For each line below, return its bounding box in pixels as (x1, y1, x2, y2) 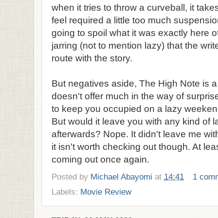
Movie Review (80, 186, 131, 197)
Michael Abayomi (91, 171, 152, 182)
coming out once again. (52, 154, 149, 164)
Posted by (52, 171, 91, 182)
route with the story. (52, 53, 132, 63)
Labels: (52, 186, 80, 197)
